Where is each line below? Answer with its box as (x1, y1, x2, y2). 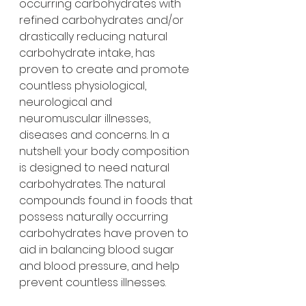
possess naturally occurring (19, 209, 171, 225)
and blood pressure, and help (19, 258, 182, 275)
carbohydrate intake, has (19, 45, 158, 61)
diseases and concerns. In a (19, 127, 172, 143)
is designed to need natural (19, 160, 172, 176)
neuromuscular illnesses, (19, 111, 153, 127)
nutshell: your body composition (19, 143, 192, 160)
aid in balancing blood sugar (19, 242, 177, 258)
